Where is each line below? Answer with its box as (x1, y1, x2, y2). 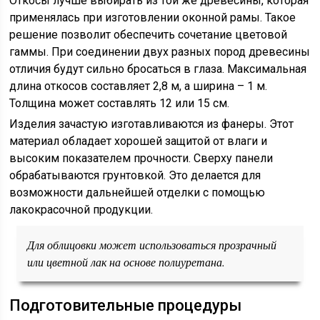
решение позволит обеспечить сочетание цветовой (9, 28, 288, 41)
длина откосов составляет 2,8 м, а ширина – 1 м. (9, 79, 268, 93)
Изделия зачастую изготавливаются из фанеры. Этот (9, 117, 294, 131)
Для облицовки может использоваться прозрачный (27, 237, 277, 252)
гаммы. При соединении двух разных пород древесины (9, 45, 311, 59)
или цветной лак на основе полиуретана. (27, 254, 226, 269)
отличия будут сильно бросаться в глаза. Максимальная (9, 62, 307, 76)
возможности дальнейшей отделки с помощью (9, 186, 266, 199)
